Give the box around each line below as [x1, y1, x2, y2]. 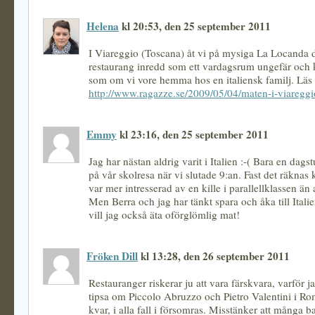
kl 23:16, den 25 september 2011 [117, 127, 269, 142]
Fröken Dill [86, 248, 138, 264]
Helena [86, 18, 119, 34]
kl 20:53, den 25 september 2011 [119, 18, 271, 34]
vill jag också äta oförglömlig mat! [89, 207, 240, 221]
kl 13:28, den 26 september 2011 [138, 248, 290, 264]
